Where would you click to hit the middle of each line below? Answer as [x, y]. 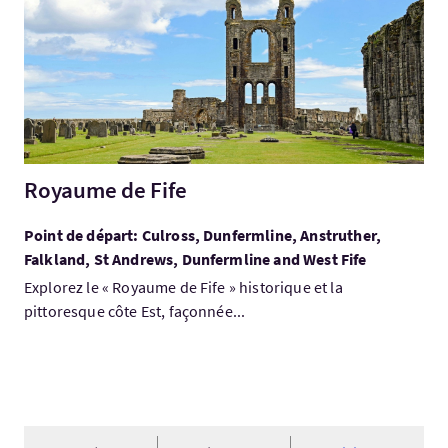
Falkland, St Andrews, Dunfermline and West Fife [195, 259]
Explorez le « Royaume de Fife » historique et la [183, 287]
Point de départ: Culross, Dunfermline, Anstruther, [203, 235]
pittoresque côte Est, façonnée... [135, 311]
